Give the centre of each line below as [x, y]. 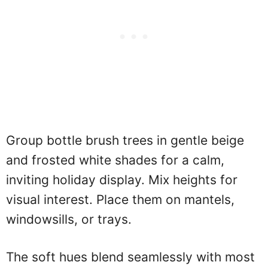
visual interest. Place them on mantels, [120, 200]
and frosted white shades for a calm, [115, 160]
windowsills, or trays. [69, 220]
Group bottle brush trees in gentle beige [125, 141]
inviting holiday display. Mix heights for [122, 180]
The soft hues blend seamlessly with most [130, 257]
